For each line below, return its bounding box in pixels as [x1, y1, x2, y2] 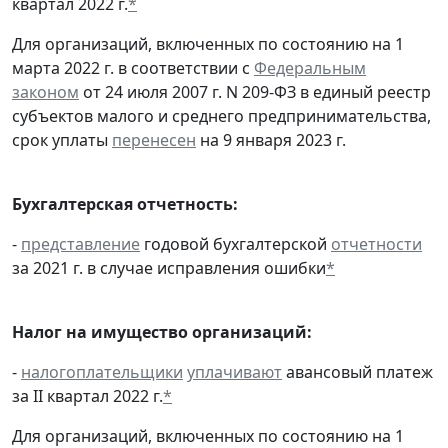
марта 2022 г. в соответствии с [12, 56, 254, 79]
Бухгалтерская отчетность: [12, 192, 238, 215]
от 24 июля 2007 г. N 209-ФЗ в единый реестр [79, 80, 431, 103]
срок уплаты [12, 128, 112, 151]
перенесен [112, 128, 196, 151]
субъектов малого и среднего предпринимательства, [12, 104, 431, 127]
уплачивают [187, 360, 282, 383]
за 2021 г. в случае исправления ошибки [12, 256, 326, 279]
